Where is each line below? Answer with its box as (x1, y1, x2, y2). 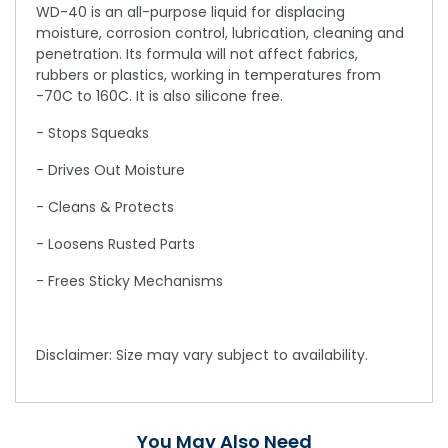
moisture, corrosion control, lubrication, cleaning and (36, 22, 404, 43)
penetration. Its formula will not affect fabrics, (36, 43, 358, 64)
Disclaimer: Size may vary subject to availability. (36, 344, 368, 365)
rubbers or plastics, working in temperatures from (36, 64, 381, 85)
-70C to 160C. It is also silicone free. (36, 85, 283, 106)
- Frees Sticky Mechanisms (36, 270, 223, 291)
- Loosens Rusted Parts (36, 233, 195, 254)
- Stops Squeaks (36, 122, 149, 143)
